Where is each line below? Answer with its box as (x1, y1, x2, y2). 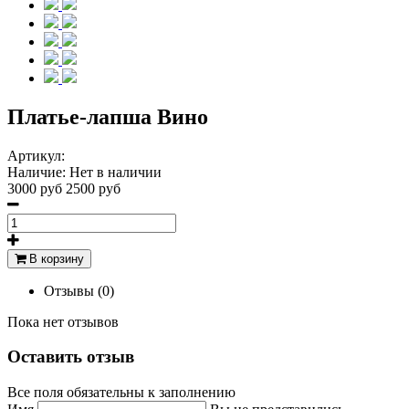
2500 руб (66, 180, 121, 196)
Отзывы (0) (44, 282, 114, 299)
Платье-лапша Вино (7, 104, 208, 129)
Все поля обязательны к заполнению (7, 384, 236, 401)
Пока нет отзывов (7, 313, 119, 330)
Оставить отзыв (7, 347, 134, 367)
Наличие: (7, 163, 69, 180)
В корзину (26, 251, 84, 266)
